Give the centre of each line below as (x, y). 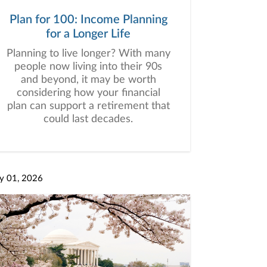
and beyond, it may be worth (88, 80)
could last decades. (88, 119)
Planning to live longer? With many (88, 54)
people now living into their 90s (88, 67)
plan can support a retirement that (88, 106)
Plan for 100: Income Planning (88, 20)
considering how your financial (88, 93)
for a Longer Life (88, 34)
